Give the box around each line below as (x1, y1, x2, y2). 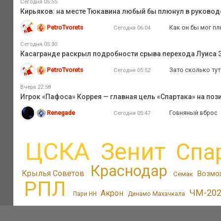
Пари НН (73, 190, 97, 197)
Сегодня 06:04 (113, 24, 150, 31)
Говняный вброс (169, 109, 218, 117)
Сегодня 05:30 (20, 41, 57, 48)
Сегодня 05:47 (113, 110, 150, 117)
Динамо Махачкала (127, 190, 185, 197)
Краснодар (90, 161, 168, 180)
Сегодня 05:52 (113, 67, 150, 74)
